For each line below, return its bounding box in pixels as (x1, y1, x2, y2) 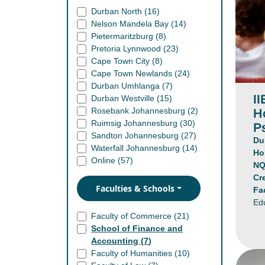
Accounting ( (91, 236, 144, 245)
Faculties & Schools (96, 183, 175, 194)
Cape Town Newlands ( (91, 69, 178, 78)
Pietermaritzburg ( (91, 31, 159, 41)
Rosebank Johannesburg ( (91, 106, 191, 115)
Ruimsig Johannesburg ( (91, 118, 183, 128)
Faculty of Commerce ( (91, 211, 177, 221)
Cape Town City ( (91, 56, 156, 66)
